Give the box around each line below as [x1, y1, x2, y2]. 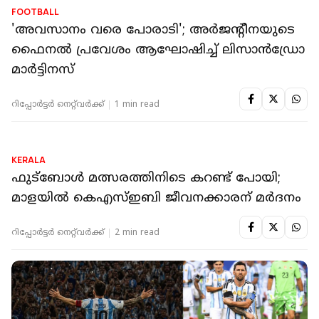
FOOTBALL [11, 6, 59, 19]
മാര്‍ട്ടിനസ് [11, 62, 74, 79]
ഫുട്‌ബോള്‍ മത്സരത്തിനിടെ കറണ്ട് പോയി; [11, 296, 281, 313]
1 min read [115, 100, 159, 111]
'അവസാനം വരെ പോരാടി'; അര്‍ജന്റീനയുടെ [11, 22, 295, 39]
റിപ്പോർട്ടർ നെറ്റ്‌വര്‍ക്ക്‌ [11, 100, 104, 111]
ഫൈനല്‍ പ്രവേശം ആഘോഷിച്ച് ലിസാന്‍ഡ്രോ [11, 42, 305, 59]
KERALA [11, 280, 46, 293]
